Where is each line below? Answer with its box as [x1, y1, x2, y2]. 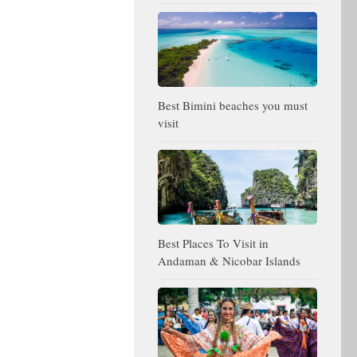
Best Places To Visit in [158, 235, 269, 252]
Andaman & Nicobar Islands [158, 253, 300, 269]
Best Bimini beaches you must [158, 97, 308, 114]
